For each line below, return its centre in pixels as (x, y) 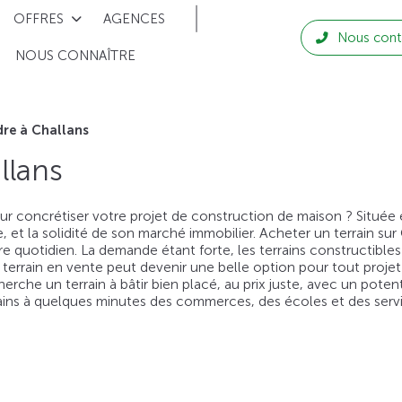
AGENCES (135, 18)
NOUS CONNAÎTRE (76, 56)
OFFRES (39, 18)
